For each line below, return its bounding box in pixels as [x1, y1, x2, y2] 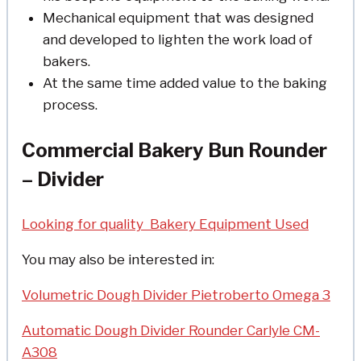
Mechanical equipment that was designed [42, 9, 313, 26]
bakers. [42, 52, 90, 69]
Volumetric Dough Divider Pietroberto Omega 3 [22, 287, 330, 304]
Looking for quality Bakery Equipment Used [22, 216, 309, 233]
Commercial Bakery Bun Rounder [22, 139, 327, 163]
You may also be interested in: [22, 251, 214, 268]
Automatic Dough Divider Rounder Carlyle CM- [22, 322, 320, 339]
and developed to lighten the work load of [42, 31, 313, 48]
